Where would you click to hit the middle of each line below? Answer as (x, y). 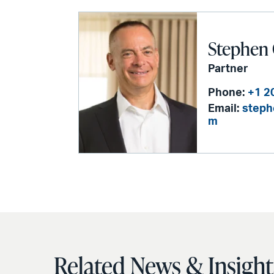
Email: (224, 109)
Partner (228, 69)
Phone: (227, 93)
